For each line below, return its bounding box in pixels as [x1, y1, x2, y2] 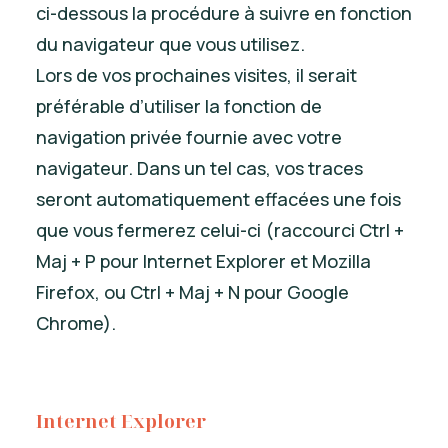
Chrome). [36, 311, 116, 335]
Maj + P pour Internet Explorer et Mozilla [36, 249, 371, 273]
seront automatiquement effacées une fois [36, 187, 401, 211]
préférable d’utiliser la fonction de [36, 94, 322, 118]
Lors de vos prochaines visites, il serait [36, 63, 357, 87]
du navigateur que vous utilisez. [36, 32, 305, 56]
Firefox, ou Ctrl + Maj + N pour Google [36, 280, 349, 304]
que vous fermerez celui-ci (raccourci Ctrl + [36, 218, 404, 242]
